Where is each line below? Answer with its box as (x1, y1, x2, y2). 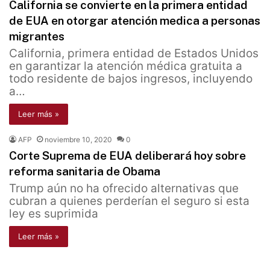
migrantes (9, 30, 64, 43)
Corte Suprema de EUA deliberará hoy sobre (9, 149, 246, 163)
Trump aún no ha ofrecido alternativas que (9, 181, 239, 196)
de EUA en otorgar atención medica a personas (9, 14, 260, 28)
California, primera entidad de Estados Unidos (9, 46, 259, 61)
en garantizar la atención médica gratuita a (9, 59, 242, 74)
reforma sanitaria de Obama (9, 165, 160, 178)
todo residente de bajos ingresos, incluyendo (9, 72, 253, 86)
